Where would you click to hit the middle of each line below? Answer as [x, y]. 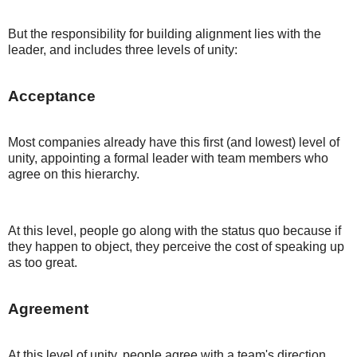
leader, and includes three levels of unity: [123, 50]
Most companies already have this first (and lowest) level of [174, 142]
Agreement [48, 309]
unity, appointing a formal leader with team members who [168, 158]
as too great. [43, 263]
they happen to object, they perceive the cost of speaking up [176, 247]
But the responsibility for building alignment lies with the [165, 34]
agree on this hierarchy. [74, 174]
